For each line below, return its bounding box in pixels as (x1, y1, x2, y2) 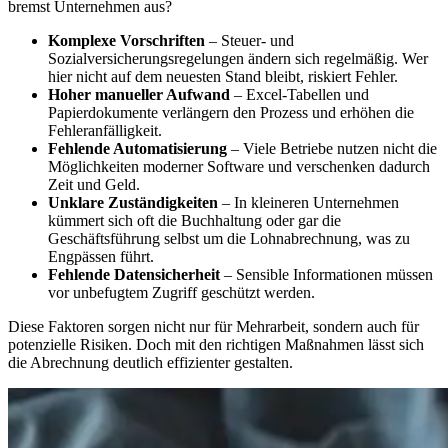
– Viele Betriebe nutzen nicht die (227, 139, 437, 157)
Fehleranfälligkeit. (48, 121, 162, 139)
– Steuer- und (205, 31, 294, 49)
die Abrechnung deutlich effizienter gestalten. (8, 353, 293, 371)
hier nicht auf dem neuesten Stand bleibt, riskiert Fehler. (48, 67, 398, 85)
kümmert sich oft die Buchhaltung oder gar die (48, 211, 341, 229)
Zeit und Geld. (48, 175, 140, 193)
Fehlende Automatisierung (48, 139, 227, 157)
